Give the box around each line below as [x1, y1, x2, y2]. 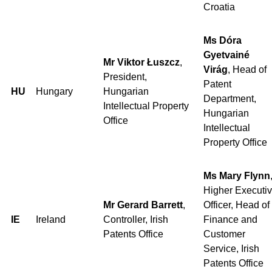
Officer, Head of [203, 199, 270, 210]
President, [103, 71, 147, 82]
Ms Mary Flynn [203, 170, 270, 181]
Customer [203, 228, 245, 239]
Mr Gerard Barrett [103, 199, 183, 210]
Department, [203, 93, 256, 104]
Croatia [203, 1, 235, 12]
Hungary [36, 86, 73, 97]
